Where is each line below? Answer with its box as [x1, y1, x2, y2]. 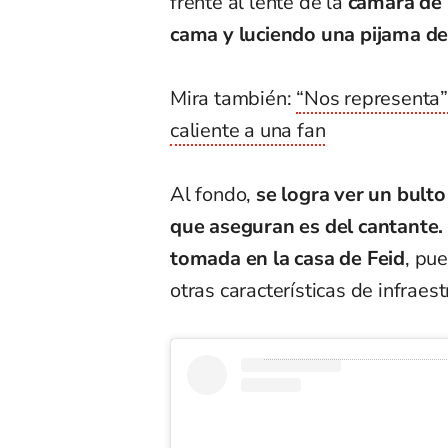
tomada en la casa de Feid [170, 245, 406, 273]
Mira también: [170, 85, 297, 113]
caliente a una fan [170, 117, 326, 145]
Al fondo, [170, 181, 252, 209]
